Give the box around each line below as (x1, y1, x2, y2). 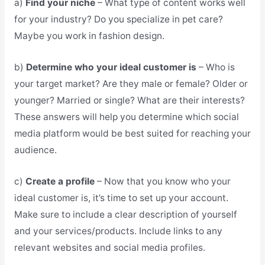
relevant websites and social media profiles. (14, 241, 205, 253)
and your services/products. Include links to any (14, 225, 222, 237)
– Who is (198, 61, 235, 73)
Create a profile (25, 175, 95, 187)
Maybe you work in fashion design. (14, 30, 164, 42)
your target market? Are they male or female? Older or (14, 77, 248, 89)
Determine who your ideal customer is (25, 61, 199, 73)
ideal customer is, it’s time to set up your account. (14, 192, 228, 203)
